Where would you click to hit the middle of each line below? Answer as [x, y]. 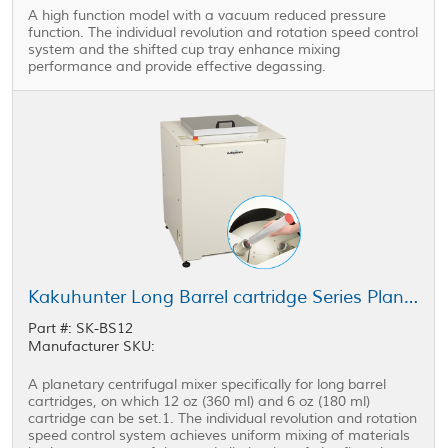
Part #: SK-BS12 [81, 329]
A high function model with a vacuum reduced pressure [207, 16]
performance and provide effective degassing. [177, 67]
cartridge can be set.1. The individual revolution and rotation [223, 419]
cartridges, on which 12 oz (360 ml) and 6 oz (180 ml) [199, 402]
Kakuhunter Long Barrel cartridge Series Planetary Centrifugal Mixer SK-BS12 [411, 297]
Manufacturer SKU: [92, 347]
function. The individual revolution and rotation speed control [223, 33]
